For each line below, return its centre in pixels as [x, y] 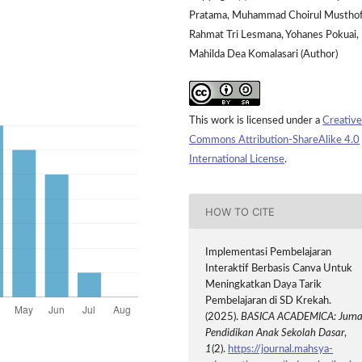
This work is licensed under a [256, 121]
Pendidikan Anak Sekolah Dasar [275, 334]
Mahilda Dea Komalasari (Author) [263, 55]
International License [237, 160]
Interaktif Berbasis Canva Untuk [279, 269]
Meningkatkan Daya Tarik [264, 285]
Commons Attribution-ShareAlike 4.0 [274, 141]
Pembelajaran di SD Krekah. [269, 301]
